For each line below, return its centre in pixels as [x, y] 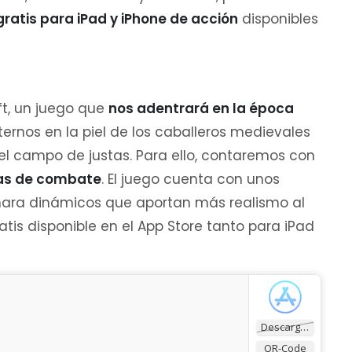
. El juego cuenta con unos [191, 179]
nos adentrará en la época [201, 108]
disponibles [278, 19]
